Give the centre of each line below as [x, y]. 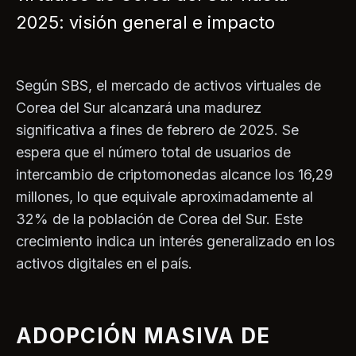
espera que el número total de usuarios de [153, 153]
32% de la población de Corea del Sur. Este [159, 219]
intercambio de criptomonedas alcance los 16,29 [174, 175]
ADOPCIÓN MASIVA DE [143, 336]
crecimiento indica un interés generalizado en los [175, 242]
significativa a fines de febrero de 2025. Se [157, 130]
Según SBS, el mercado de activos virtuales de [168, 86]
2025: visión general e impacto [145, 23]
